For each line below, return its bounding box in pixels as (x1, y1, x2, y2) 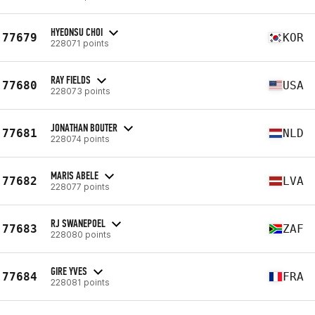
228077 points (51, 181, 110, 192)
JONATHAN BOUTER (51, 120, 117, 134)
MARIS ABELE (51, 168, 98, 182)
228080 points (51, 229, 111, 240)
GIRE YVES (51, 264, 87, 278)
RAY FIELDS (51, 72, 91, 86)
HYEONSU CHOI (51, 25, 103, 39)
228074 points (51, 133, 110, 144)
